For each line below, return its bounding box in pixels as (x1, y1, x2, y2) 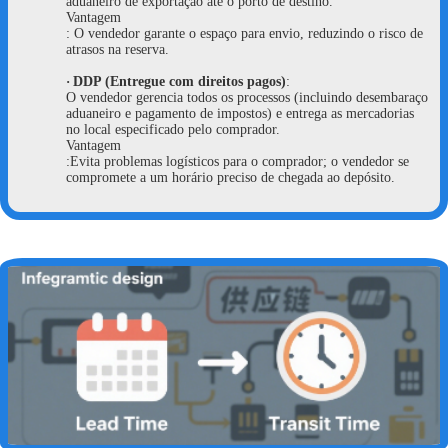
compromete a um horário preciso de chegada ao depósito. (66, 170, 395, 186)
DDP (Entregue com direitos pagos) (73, 74, 286, 90)
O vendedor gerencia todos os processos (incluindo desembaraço (66, 90, 428, 106)
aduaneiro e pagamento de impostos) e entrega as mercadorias (66, 106, 414, 122)
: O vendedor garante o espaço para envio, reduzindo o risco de (66, 26, 423, 42)
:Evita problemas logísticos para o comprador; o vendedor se (66, 154, 409, 170)
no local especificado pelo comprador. (66, 122, 280, 138)
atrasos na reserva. (66, 42, 169, 58)
